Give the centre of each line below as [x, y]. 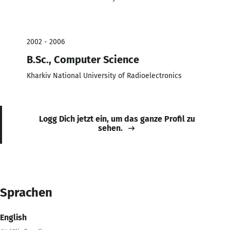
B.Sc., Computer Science [83, 59]
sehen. [110, 128]
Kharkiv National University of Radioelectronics [104, 75]
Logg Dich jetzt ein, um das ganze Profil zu [117, 119]
